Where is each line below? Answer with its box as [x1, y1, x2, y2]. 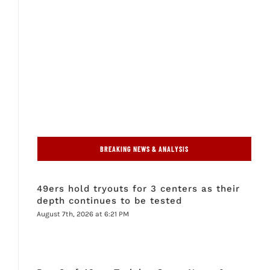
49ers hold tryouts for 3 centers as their [36, 183, 240, 194]
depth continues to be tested [36, 195, 182, 206]
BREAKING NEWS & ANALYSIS [100, 144, 189, 153]
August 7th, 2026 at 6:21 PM [36, 209, 129, 218]
